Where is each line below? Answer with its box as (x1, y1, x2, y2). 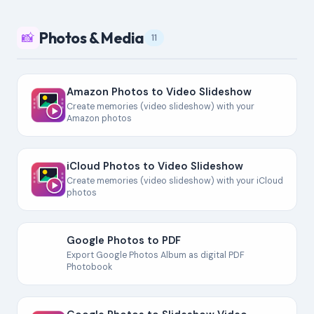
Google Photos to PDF (67, 233, 181, 247)
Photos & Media (39, 28, 144, 48)
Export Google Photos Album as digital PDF (67, 250, 245, 261)
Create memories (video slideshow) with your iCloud (67, 175, 283, 186)
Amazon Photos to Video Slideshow (67, 85, 252, 99)
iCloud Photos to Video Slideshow (67, 159, 243, 173)
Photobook (67, 261, 112, 273)
